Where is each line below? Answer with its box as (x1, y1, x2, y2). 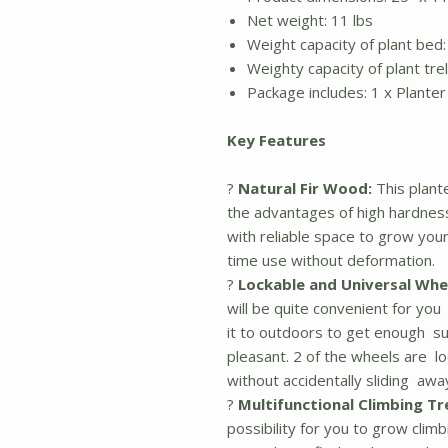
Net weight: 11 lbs (247, 10, 373, 30)
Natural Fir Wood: (234, 178, 372, 198)
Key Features (227, 130, 326, 150)
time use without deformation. (227, 250, 435, 270)
